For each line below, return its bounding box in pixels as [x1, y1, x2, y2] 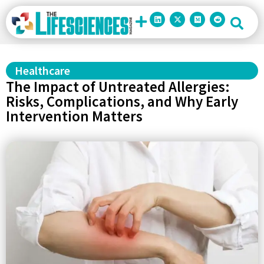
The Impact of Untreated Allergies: [6, 77, 230, 96]
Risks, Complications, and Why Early [6, 92, 238, 111]
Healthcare [15, 63, 70, 78]
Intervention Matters [6, 107, 143, 126]
